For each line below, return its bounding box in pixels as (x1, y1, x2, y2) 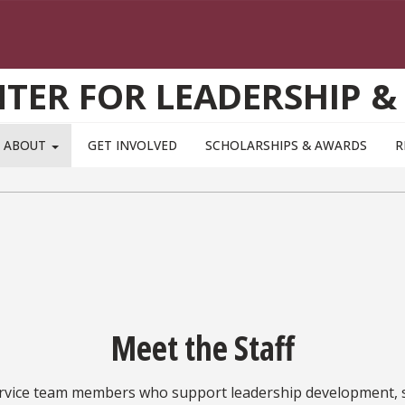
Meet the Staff (110, 325, 295, 372)
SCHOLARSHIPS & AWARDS (204, 137, 367, 155)
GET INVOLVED (87, 137, 177, 155)
